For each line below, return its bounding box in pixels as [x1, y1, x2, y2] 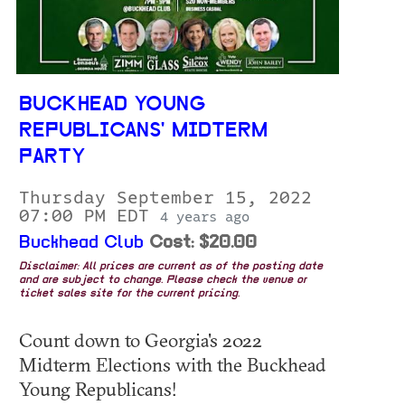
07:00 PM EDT [19, 207, 160, 226]
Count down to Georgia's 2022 [19, 328, 262, 353]
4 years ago [160, 210, 250, 225]
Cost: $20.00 [149, 234, 257, 253]
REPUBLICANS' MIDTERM [19, 121, 268, 143]
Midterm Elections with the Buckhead [19, 353, 326, 377]
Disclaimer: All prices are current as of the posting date [19, 261, 323, 273]
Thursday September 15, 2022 [19, 189, 312, 208]
